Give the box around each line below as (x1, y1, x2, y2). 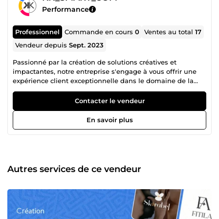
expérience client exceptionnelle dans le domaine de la (13, 76, 194, 85)
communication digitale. (13, 86, 93, 94)
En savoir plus (86, 115, 133, 124)
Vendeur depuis (15, 41, 69, 49)
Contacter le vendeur (74, 96, 145, 105)
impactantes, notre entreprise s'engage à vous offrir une (13, 67, 197, 75)
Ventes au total (144, 27, 196, 36)
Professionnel (15, 27, 60, 36)
